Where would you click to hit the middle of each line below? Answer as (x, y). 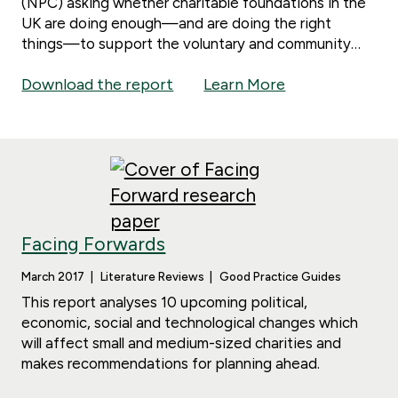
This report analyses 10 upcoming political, (165, 302)
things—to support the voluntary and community (187, 43)
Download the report (98, 84)
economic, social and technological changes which (190, 323)
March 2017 (53, 277)
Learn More (245, 84)
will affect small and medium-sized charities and (182, 343)
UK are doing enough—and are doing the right (177, 23)
